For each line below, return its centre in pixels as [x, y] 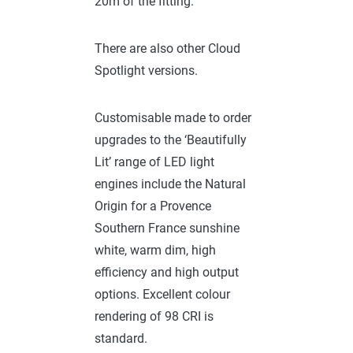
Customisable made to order [173, 118]
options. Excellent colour [162, 295]
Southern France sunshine [167, 229]
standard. [121, 339]
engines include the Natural [170, 184]
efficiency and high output [167, 273]
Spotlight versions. [146, 71]
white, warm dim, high [155, 251]
